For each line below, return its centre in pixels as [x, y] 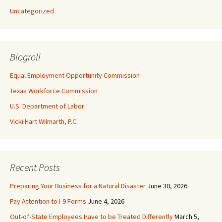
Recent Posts [35, 167]
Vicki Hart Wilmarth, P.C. [44, 122]
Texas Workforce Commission [54, 91]
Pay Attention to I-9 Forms [48, 201]
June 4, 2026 [106, 201]
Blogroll [25, 57]
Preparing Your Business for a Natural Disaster [78, 186]
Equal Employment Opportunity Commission [75, 76]
